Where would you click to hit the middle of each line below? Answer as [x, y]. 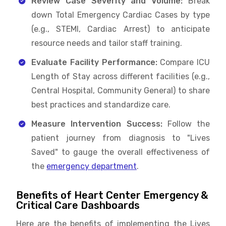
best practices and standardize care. [101, 104]
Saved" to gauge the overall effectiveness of [121, 152]
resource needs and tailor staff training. [107, 43]
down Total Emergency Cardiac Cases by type [121, 15]
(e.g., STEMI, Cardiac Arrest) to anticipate [121, 29]
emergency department [92, 166]
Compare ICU [183, 62]
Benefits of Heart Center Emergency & [112, 195]
